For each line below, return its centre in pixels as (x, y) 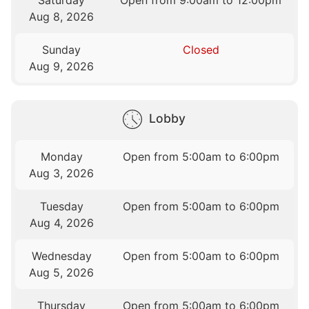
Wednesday (61, 256)
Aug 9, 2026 (62, 67)
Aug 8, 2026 (62, 17)
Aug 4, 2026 (61, 223)
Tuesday (61, 207)
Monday (61, 157)
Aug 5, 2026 (62, 273)
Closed (201, 50)
